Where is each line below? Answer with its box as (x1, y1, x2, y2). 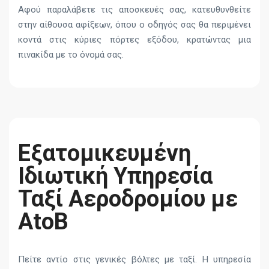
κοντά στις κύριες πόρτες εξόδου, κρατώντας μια (18, 34, 251, 46)
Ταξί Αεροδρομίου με (18, 186, 238, 213)
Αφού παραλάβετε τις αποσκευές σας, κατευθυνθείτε (18, 4, 251, 16)
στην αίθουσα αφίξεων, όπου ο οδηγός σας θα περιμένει (18, 19, 251, 31)
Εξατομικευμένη (18, 140, 191, 167)
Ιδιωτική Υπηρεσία (18, 163, 213, 190)
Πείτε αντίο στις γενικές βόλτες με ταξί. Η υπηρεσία (18, 254, 251, 265)
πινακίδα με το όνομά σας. (18, 49, 124, 61)
